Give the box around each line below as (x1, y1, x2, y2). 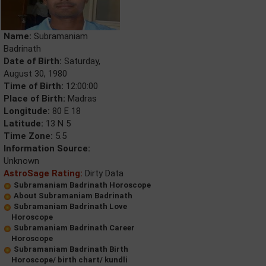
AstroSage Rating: (4, 168, 83, 179)
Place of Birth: (4, 93, 65, 104)
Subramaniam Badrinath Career (14, 223, 135, 232)
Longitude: (4, 106, 50, 116)
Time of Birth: (4, 81, 64, 91)
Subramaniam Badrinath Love (14, 202, 127, 211)
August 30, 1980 (4, 68, 67, 79)
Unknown (4, 156, 39, 166)
